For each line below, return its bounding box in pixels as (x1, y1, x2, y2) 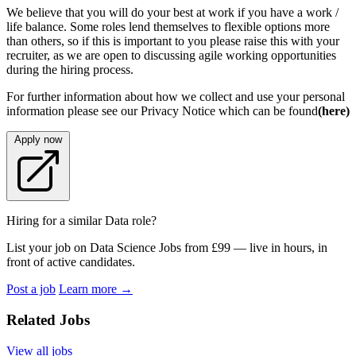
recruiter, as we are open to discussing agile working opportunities (6, 48, 336, 63)
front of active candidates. (6, 255, 135, 269)
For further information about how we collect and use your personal (6, 90, 345, 104)
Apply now (14, 133, 62, 146)
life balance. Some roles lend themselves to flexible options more (6, 20, 330, 34)
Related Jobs (6, 311, 90, 329)
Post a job (6, 282, 56, 296)
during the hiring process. (6, 63, 133, 77)
